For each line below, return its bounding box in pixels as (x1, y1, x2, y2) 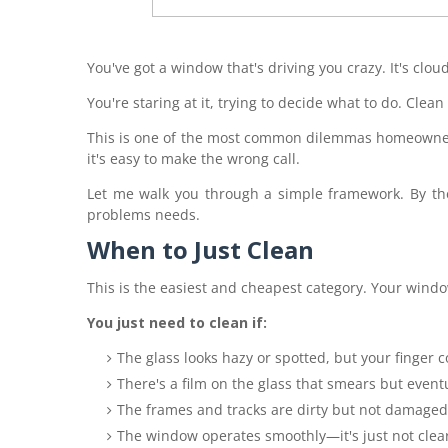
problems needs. (87, 205, 200, 224)
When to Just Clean (87, 233, 314, 266)
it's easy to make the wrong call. (87, 149, 300, 168)
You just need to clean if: (87, 313, 267, 332)
